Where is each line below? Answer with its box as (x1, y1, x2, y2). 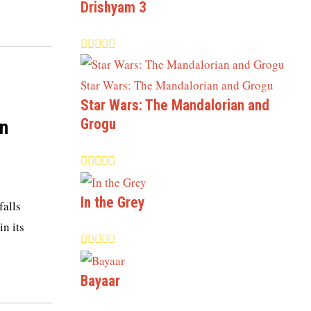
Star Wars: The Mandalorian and (81, 96, 269, 114)
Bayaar (81, 272, 120, 290)
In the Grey (81, 194, 144, 212)
